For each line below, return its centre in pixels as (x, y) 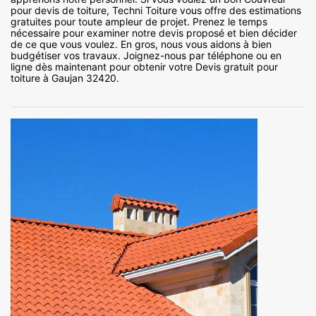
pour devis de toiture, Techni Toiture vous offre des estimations (156, 11)
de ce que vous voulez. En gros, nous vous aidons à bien (141, 44)
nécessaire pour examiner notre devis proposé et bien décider (154, 33)
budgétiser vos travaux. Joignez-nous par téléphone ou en (146, 56)
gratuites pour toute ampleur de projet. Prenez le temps (139, 22)
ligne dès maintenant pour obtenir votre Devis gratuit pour (144, 67)
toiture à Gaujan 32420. (65, 78)
